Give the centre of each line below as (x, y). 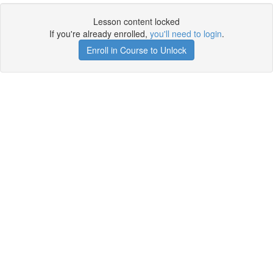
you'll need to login (186, 34)
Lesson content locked (136, 21)
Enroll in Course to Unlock (136, 50)
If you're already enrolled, (99, 34)
